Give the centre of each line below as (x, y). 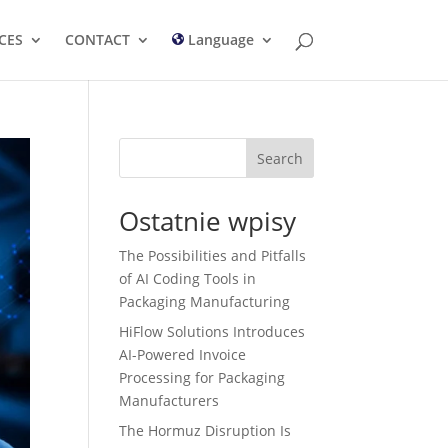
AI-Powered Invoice (183, 354)
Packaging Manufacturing (205, 301)
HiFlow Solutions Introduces (212, 331)
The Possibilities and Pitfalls (213, 255)
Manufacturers (169, 400)
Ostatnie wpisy (208, 221)
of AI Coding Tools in (188, 278)
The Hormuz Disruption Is (205, 430)
